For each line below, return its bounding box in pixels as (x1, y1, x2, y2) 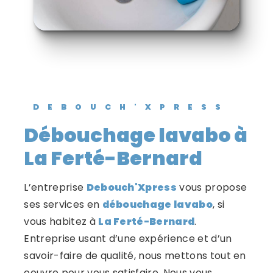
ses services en (24, 197, 102, 211)
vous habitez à (24, 214, 99, 229)
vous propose (177, 180, 247, 194)
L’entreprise (31, 180, 87, 194)
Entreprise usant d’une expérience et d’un (24, 231, 232, 246)
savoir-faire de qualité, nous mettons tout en (24, 248, 246, 263)
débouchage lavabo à (24, 121, 39, 149)
